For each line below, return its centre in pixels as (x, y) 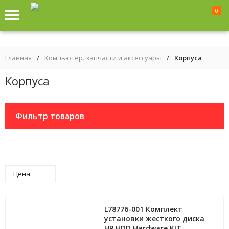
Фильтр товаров (50, 116)
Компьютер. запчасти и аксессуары (103, 58)
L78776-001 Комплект (144, 209)
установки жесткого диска (155, 219)
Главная (18, 58)
